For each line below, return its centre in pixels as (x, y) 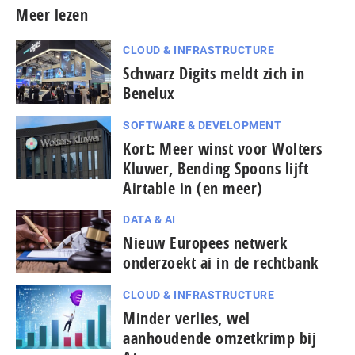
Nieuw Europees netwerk (205, 243)
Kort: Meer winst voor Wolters (223, 149)
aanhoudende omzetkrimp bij (219, 338)
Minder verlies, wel (187, 319)
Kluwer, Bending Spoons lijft (216, 169)
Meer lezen (52, 15)
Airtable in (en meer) (193, 189)
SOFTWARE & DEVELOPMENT (202, 126)
